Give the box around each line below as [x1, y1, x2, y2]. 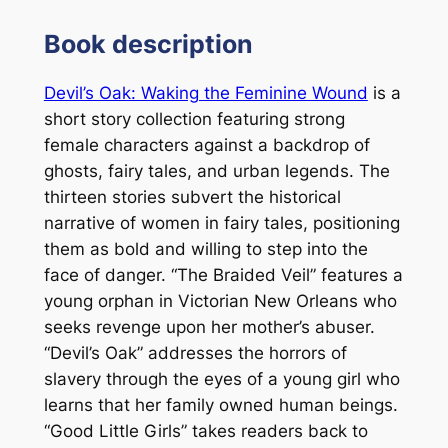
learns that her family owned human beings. [43, 394, 398, 415]
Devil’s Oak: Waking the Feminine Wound [43, 82, 368, 103]
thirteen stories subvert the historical [43, 186, 341, 207]
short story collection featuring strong [43, 108, 345, 129]
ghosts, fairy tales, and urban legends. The [43, 160, 390, 181]
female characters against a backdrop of [43, 134, 370, 155]
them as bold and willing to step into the [43, 238, 368, 259]
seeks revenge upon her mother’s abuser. [43, 316, 375, 337]
